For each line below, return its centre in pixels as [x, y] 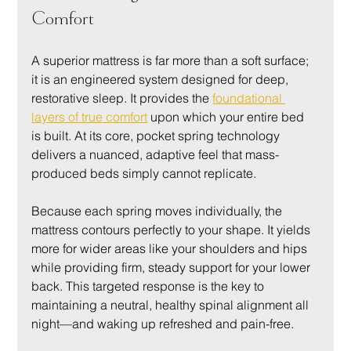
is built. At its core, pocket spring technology [157, 136]
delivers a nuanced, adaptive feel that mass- [156, 154]
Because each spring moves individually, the [159, 211]
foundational [249, 98]
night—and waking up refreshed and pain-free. [163, 324]
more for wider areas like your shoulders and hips [171, 248]
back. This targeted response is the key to [150, 286]
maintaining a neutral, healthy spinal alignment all [172, 305]
